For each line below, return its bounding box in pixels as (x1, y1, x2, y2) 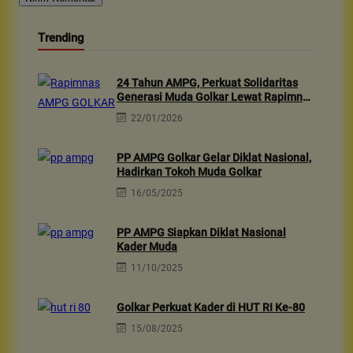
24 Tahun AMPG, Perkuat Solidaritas (117, 76, 298, 89)
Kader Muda (117, 240, 177, 253)
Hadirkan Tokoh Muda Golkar (117, 165, 262, 178)
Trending (38, 31, 84, 46)
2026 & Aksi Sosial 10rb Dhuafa (117, 104, 272, 117)
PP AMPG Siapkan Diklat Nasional (117, 225, 286, 239)
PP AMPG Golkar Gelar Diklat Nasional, (117, 150, 311, 164)
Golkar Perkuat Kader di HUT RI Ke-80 (117, 300, 305, 314)
